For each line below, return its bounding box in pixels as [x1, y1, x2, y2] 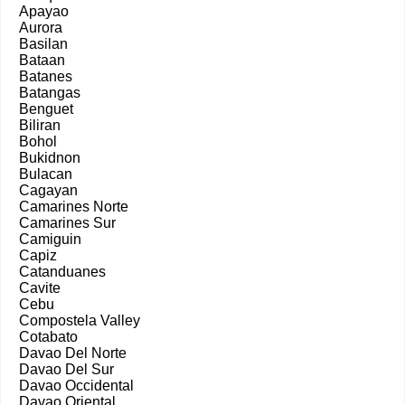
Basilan [19, 36, 68, 52]
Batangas [19, 85, 80, 101]
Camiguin [19, 231, 81, 248]
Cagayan [19, 183, 78, 199]
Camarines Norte [19, 199, 128, 215]
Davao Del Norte [19, 345, 127, 362]
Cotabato [19, 329, 78, 345]
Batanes [19, 69, 72, 85]
